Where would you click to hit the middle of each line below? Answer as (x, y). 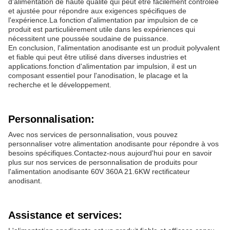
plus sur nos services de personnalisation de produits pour (103, 162)
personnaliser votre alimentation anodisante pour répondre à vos (113, 144)
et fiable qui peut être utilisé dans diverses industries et (97, 57)
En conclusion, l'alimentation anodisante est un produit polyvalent (114, 48)
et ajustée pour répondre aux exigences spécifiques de (97, 11)
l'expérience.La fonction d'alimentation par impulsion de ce (103, 20)
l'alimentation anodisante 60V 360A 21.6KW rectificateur (99, 171)
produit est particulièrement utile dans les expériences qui (102, 29)
